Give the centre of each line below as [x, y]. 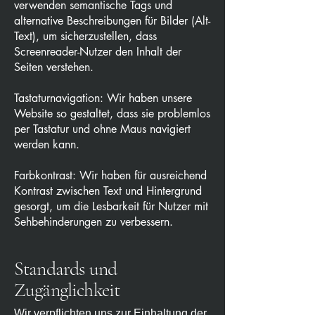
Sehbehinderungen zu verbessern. [94, 222]
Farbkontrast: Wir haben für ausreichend [110, 176]
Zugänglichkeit [67, 290]
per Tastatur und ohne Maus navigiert [102, 129]
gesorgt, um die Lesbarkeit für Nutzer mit [111, 207]
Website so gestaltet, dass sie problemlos [112, 114]
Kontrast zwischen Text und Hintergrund [108, 191]
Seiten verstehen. [54, 67]
